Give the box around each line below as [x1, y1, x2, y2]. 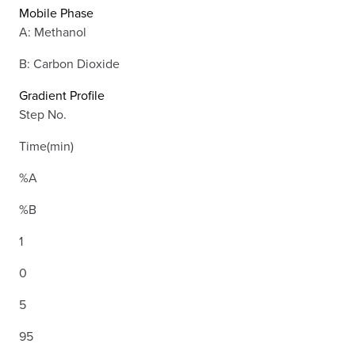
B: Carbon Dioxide [19, 55, 120, 73]
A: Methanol [19, 23, 86, 41]
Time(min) [19, 137, 74, 155]
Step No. [19, 105, 67, 124]
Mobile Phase [19, 4, 94, 22]
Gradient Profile [19, 86, 105, 105]
